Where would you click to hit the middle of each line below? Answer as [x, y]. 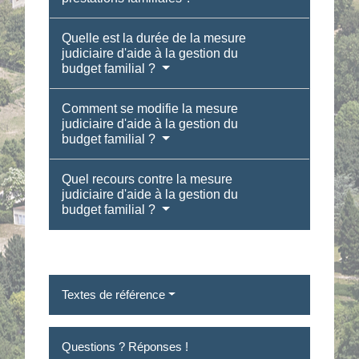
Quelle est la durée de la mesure [154, 38]
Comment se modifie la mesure [150, 108]
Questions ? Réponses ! [125, 346]
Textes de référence [114, 294]
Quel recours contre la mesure [147, 179]
